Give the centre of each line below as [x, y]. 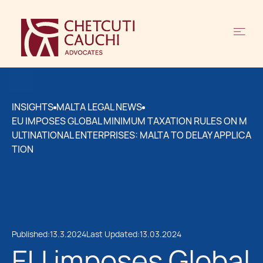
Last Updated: [113, 234]
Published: [31, 234]
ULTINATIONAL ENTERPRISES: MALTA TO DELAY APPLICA [131, 135]
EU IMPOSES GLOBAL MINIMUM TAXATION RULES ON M [129, 121]
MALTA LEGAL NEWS [99, 107]
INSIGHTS [33, 107]
